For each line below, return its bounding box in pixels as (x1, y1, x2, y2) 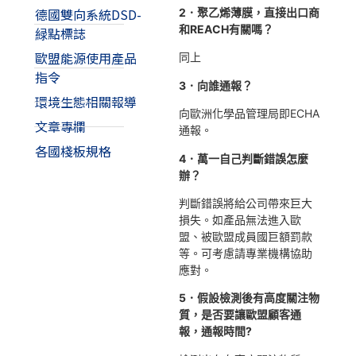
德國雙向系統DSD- (34, 5, 141, 25)
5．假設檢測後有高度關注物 (179, 291, 320, 305)
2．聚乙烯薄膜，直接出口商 (179, 5, 320, 19)
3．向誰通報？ (179, 78, 253, 92)
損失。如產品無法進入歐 (179, 212, 302, 226)
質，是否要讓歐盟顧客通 (179, 308, 302, 322)
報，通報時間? (179, 324, 253, 339)
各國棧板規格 (34, 141, 111, 161)
